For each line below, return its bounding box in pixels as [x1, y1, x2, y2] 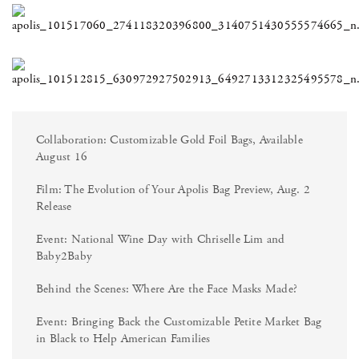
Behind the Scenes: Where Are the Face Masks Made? [36, 280, 298, 296]
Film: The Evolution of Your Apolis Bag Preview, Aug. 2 [36, 181, 311, 197]
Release [36, 198, 72, 214]
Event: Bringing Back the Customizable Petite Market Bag [36, 313, 322, 329]
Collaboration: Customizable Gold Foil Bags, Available [36, 131, 303, 147]
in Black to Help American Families [36, 330, 211, 346]
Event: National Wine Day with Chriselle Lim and [36, 231, 285, 247]
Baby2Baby [36, 248, 93, 264]
